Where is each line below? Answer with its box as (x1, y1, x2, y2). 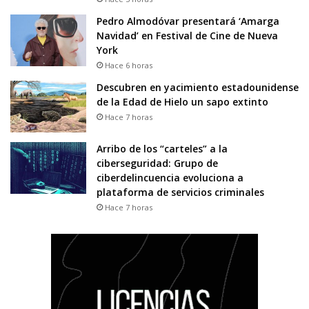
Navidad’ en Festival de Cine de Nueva (97, 29, 278, 43)
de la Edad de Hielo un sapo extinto (97, 95, 268, 109)
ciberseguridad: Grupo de (97, 157, 218, 170)
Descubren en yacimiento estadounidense (97, 81, 299, 94)
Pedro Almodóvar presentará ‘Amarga (97, 14, 279, 28)
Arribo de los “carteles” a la (97, 142, 228, 156)
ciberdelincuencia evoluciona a (97, 171, 243, 185)
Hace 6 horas (105, 60, 152, 71)
